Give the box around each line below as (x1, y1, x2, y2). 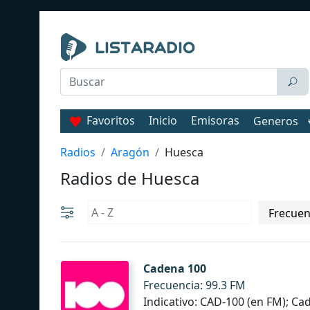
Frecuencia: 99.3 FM (143, 277, 246, 293)
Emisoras (191, 113, 239, 128)
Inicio (149, 113, 177, 128)
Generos (253, 113, 298, 129)
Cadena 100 (143, 261, 206, 276)
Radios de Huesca (60, 167, 199, 190)
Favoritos (86, 113, 135, 128)
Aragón (111, 145, 149, 160)
